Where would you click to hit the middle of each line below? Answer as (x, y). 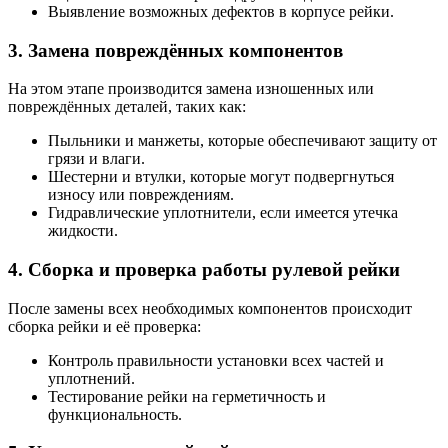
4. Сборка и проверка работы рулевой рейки (204, 269)
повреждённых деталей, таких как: (127, 107)
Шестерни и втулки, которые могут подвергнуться (221, 177)
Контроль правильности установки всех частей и (216, 360)
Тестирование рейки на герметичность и (187, 396)
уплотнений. (91, 378)
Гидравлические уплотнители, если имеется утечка (223, 213)
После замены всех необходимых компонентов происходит (210, 308)
